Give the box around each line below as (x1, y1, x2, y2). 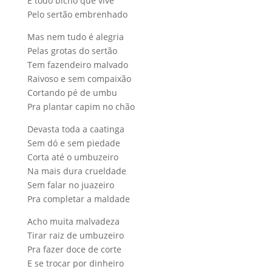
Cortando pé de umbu (27, 86, 117, 98)
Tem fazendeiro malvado (27, 58, 128, 70)
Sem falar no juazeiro (27, 178, 114, 191)
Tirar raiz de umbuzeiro (27, 229, 124, 241)
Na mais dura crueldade (27, 165, 126, 177)
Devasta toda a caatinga (27, 123, 124, 135)
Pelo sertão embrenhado (27, 8, 127, 20)
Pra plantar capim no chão (27, 100, 135, 112)
